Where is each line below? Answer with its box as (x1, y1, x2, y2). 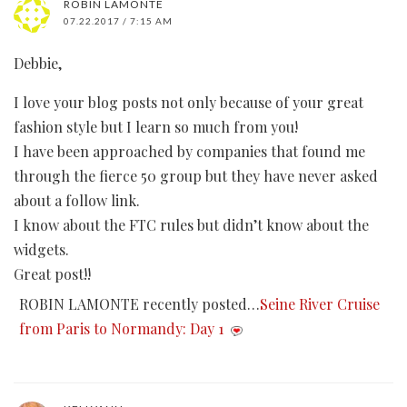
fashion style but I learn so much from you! (14, 117, 298, 137)
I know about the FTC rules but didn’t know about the (14, 215, 369, 235)
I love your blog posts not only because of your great (14, 93, 363, 113)
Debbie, (14, 54, 62, 74)
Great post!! (14, 264, 91, 284)
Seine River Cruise (260, 294, 380, 314)
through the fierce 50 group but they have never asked (14, 166, 378, 186)
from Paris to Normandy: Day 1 (19, 319, 223, 339)
